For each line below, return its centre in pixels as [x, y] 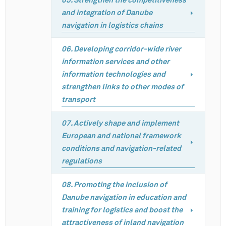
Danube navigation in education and [124, 197]
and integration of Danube [107, 13]
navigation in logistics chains [112, 25]
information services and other [116, 62]
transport [79, 100]
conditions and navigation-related [121, 149]
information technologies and [114, 74]
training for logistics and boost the [122, 210]
